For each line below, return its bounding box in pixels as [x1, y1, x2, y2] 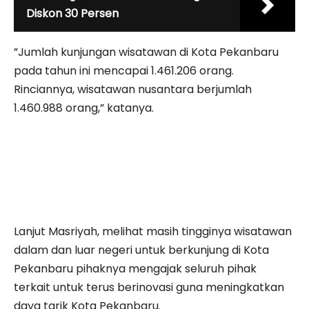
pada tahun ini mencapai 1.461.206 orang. [14, 62, 234, 79]
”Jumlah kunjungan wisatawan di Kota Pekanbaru [14, 43, 279, 60]
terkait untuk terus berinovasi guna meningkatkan [14, 279, 284, 295]
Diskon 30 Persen [26, 5, 119, 21]
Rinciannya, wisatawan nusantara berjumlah [14, 81, 252, 97]
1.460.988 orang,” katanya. [14, 99, 154, 116]
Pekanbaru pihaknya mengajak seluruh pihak [14, 260, 257, 277]
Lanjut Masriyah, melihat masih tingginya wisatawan [14, 223, 292, 239]
